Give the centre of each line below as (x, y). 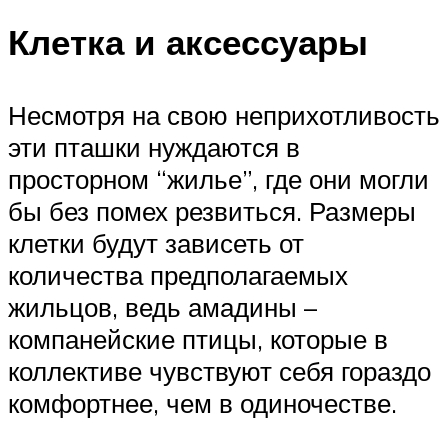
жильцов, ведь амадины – (162, 306)
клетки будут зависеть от (156, 242)
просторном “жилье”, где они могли (218, 178)
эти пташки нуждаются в (154, 146)
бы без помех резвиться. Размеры (212, 210)
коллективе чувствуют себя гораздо (219, 370)
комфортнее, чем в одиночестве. (202, 402)
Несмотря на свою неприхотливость (224, 114)
